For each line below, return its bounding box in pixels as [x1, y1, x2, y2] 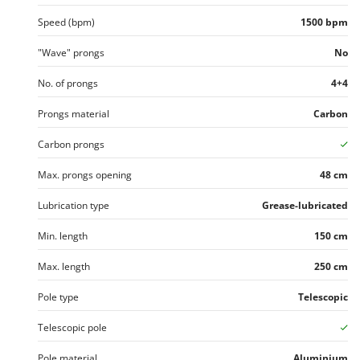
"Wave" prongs [38, 45, 104, 59]
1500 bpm [301, 14, 348, 29]
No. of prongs [38, 76, 98, 90]
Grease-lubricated [262, 198, 348, 212]
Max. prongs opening [38, 167, 132, 182]
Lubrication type [38, 198, 109, 212]
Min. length [38, 228, 88, 243]
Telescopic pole [38, 320, 107, 334]
